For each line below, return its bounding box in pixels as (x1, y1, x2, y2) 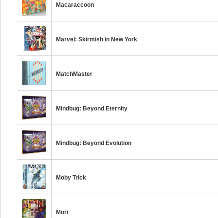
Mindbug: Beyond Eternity (56, 105, 128, 112)
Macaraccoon (56, 1, 94, 8)
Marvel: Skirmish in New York (56, 36, 138, 43)
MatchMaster (56, 71, 93, 77)
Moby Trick (56, 174, 87, 181)
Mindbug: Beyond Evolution (56, 140, 132, 146)
